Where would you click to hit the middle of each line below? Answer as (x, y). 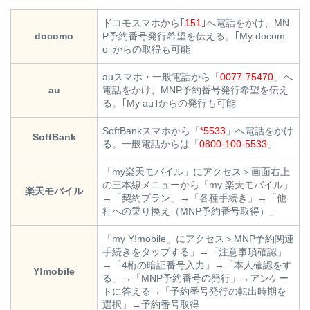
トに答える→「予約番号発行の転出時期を (194, 292)
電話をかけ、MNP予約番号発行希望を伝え (195, 90)
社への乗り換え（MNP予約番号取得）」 (191, 211)
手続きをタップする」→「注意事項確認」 (194, 252)
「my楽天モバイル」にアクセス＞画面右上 (196, 172)
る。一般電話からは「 (151, 144)
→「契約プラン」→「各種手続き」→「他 (194, 198)
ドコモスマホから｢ (144, 23)
